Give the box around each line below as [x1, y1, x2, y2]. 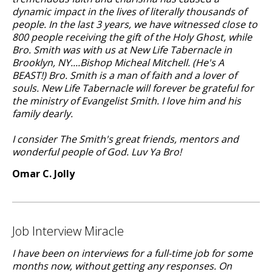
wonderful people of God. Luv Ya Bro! [12, 145, 182, 158]
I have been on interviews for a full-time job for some [12, 246, 253, 260]
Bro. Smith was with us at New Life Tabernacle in [12, 43, 232, 56]
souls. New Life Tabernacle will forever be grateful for [12, 81, 254, 95]
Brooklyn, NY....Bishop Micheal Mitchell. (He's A [12, 56, 224, 69]
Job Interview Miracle [12, 223, 124, 239]
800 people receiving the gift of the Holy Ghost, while [12, 30, 252, 44]
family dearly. [12, 107, 73, 120]
